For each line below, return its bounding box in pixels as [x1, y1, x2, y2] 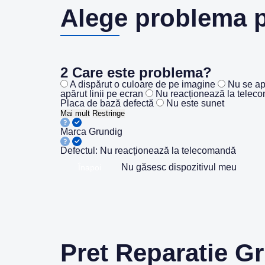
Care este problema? [68, 64, 212, 80]
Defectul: [60, 146, 100, 156]
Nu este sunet [166, 98, 224, 108]
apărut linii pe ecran [60, 89, 143, 99]
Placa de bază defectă [60, 98, 154, 108]
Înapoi [78, 163, 101, 172]
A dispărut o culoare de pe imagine [70, 79, 215, 89]
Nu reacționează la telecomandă [100, 146, 236, 156]
